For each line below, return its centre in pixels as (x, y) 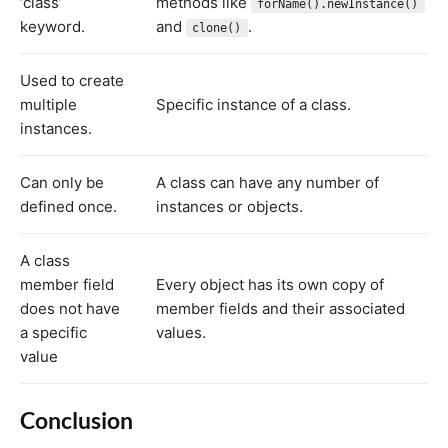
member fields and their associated (280, 309)
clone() (217, 28)
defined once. (68, 207)
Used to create (72, 81)
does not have (70, 309)
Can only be (62, 183)
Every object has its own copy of (270, 285)
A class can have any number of (267, 183)
